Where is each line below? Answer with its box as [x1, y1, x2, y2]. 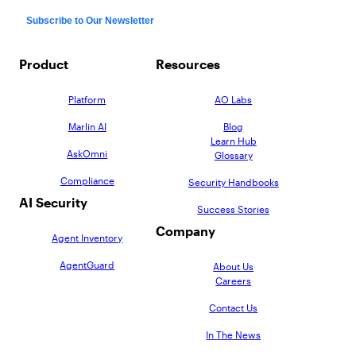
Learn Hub [210, 135, 257, 147]
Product [19, 56, 68, 72]
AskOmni [67, 148, 108, 160]
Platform [68, 94, 106, 106]
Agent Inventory [52, 232, 123, 244]
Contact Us [209, 302, 258, 314]
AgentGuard [60, 259, 115, 271]
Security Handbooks [188, 176, 279, 188]
